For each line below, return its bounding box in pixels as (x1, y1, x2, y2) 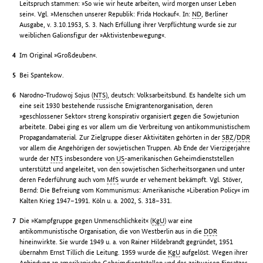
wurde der (19, 154, 51, 163)
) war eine (164, 216, 193, 225)
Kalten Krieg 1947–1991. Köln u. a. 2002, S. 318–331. (19, 196, 173, 205)
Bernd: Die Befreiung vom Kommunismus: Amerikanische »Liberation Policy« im (19, 186, 250, 195)
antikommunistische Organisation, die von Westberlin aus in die (19, 227, 204, 236)
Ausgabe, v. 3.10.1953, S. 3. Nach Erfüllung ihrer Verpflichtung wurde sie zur (19, 20, 237, 29)
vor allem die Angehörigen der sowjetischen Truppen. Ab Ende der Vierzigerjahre (19, 143, 251, 153)
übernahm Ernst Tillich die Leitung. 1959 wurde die (19, 248, 168, 257)
